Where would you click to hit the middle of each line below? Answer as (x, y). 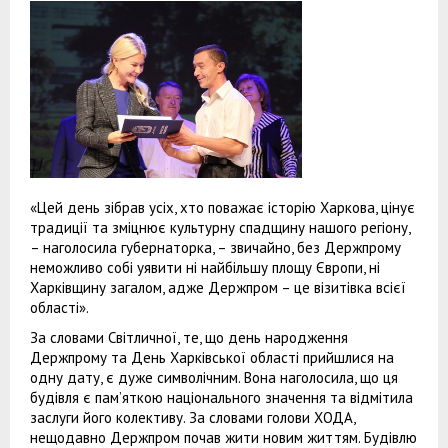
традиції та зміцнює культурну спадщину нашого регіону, (220, 227)
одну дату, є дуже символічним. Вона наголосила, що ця (214, 377)
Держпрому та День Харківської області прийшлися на (212, 357)
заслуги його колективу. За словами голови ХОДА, (192, 417)
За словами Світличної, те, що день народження (189, 337)
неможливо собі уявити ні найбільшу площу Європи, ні (205, 267)
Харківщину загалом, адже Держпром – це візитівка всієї (218, 287)
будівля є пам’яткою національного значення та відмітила (221, 397)
